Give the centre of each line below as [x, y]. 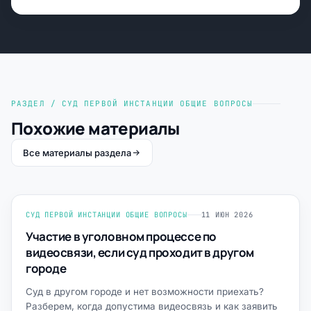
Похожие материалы [95, 128]
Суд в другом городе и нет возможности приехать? [145, 292]
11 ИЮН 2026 [227, 215]
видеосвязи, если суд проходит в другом [140, 253]
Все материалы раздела [77, 153]
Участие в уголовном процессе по [121, 237]
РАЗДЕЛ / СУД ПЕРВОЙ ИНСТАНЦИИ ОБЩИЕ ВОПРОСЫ [132, 104]
